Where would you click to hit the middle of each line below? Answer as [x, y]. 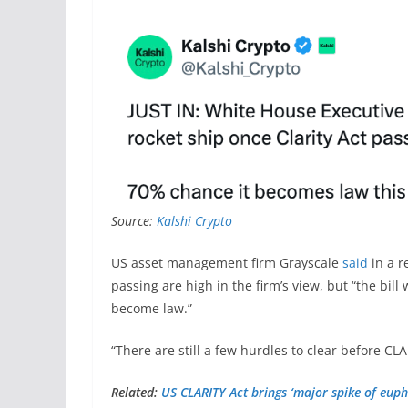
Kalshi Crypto [194, 220]
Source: [134, 220]
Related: [136, 392]
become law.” [152, 308]
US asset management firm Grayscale [227, 262]
